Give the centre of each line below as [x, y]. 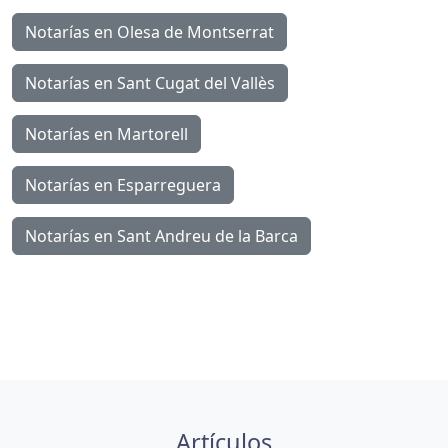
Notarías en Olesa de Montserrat [149, 32]
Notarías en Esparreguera [123, 185]
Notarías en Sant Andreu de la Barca [161, 236]
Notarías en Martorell [106, 134]
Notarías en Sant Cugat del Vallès [150, 83]
